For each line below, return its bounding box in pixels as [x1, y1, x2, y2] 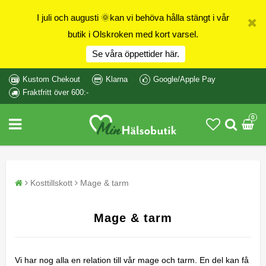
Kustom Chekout [23, 75, 80, 84]
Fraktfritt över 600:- [23, 88, 88, 97]
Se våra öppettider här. [92, 49, 180, 59]
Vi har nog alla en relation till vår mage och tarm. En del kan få [15, 255, 249, 265]
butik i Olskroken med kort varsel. [67, 29, 198, 39]
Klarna [106, 75, 128, 84]
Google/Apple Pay [153, 75, 216, 84]
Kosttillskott [30, 178, 72, 188]
